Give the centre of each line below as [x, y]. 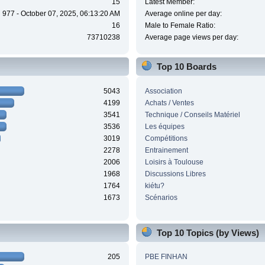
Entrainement [166, 150]
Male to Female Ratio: [180, 26]
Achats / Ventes [169, 103]
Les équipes [164, 126]
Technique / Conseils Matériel [192, 114]
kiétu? [154, 185]
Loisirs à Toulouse [174, 162]
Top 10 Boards [186, 67]
